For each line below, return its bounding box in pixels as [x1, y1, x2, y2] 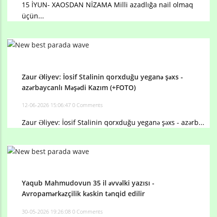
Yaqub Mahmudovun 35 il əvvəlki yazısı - [22, 178, 155, 188]
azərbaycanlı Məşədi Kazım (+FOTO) [22, 82, 136, 92]
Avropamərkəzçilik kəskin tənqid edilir [22, 189, 145, 199]
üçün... [22, 11, 44, 21]
